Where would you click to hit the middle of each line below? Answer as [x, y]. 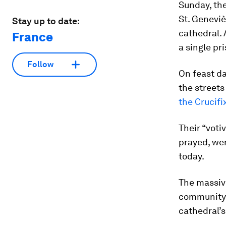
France [33, 37]
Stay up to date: [46, 21]
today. [191, 156]
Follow [40, 65]
